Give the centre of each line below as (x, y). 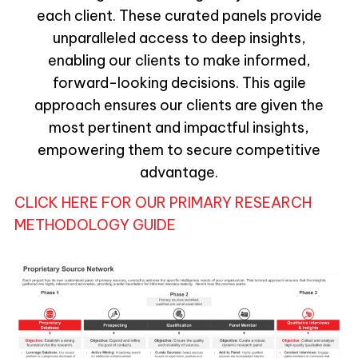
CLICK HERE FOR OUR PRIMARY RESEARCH (163, 203)
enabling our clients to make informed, (179, 61)
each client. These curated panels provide (179, 16)
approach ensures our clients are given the (179, 105)
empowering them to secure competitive (179, 150)
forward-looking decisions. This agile (179, 83)
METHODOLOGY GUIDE (95, 225)
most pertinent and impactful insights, (179, 128)
